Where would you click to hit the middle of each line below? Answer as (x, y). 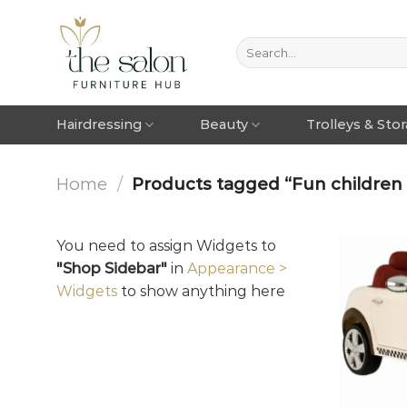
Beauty (223, 124)
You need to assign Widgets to (166, 245)
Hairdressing (99, 124)
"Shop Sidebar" (112, 268)
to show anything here (201, 291)
